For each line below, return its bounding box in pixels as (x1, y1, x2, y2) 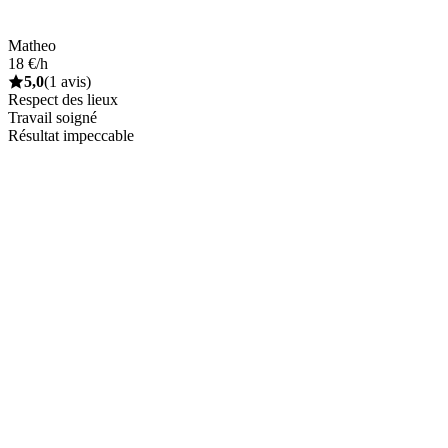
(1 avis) (44, 72, 91, 90)
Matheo (8, 36, 56, 54)
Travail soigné (8, 108, 97, 126)
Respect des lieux (8, 90, 118, 108)
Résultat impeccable (8, 126, 134, 144)
